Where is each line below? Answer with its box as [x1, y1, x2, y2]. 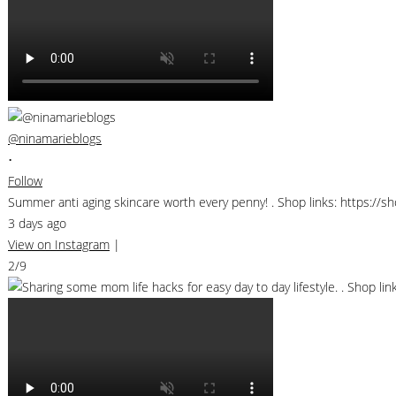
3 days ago [8, 214, 66, 232]
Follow [8, 171, 42, 189]
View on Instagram [8, 235, 110, 253]
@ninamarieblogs [8, 129, 102, 147]
